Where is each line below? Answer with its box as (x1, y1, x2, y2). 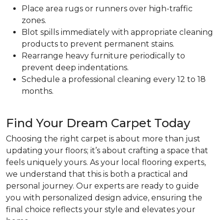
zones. (22, 16, 46, 25)
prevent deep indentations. (22, 63, 129, 72)
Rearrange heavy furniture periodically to (22, 51, 185, 60)
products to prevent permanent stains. (22, 39, 174, 49)
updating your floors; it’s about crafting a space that (6, 146, 208, 155)
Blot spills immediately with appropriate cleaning (22, 27, 213, 37)
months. (22, 86, 54, 96)
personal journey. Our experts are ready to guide (6, 181, 199, 191)
